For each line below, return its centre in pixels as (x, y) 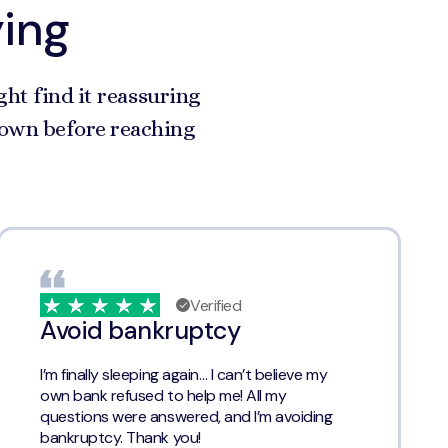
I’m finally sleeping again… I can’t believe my (184, 375)
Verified (216, 305)
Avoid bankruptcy (140, 331)
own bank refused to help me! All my (163, 396)
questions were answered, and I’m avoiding (186, 417)
